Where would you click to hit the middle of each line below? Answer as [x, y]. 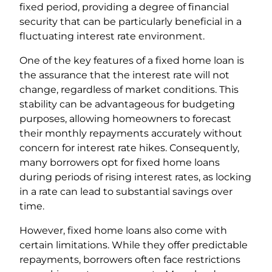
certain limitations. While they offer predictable [134, 245]
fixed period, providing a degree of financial [124, 7]
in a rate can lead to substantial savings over [126, 192]
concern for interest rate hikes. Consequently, [129, 148]
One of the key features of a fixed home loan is [132, 61]
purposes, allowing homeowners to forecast [125, 119]
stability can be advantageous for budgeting [127, 104]
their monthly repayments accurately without [131, 134]
